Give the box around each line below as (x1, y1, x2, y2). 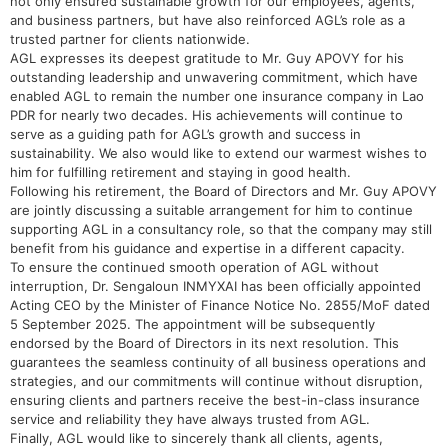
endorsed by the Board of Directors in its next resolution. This (10, 335, 399, 352)
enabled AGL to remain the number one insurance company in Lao (10, 88, 424, 105)
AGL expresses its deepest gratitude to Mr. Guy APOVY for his (10, 50, 404, 67)
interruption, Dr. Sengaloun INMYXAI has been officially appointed (10, 278, 421, 295)
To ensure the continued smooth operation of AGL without (10, 259, 379, 276)
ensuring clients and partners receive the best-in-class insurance (10, 392, 420, 409)
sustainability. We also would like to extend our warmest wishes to (10, 145, 427, 162)
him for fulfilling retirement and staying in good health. (10, 164, 351, 181)
